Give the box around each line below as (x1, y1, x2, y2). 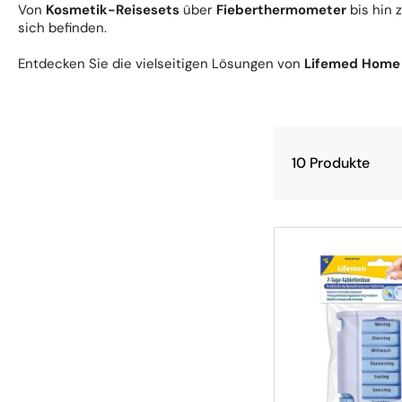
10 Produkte (291, 153, 370, 172)
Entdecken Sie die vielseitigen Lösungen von (18, 55, 304, 73)
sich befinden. (18, 19, 107, 37)
